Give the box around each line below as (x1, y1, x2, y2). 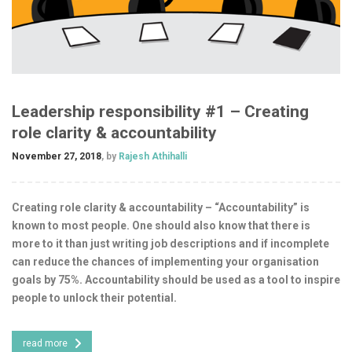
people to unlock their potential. (12, 291, 177, 304)
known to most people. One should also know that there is (12, 218, 310, 232)
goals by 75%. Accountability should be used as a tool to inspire (12, 273, 340, 286)
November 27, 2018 (12, 150, 101, 162)
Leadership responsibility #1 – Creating (12, 101, 309, 121)
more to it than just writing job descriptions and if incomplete (12, 236, 329, 250)
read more (23, 337, 68, 349)
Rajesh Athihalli (116, 150, 187, 162)
